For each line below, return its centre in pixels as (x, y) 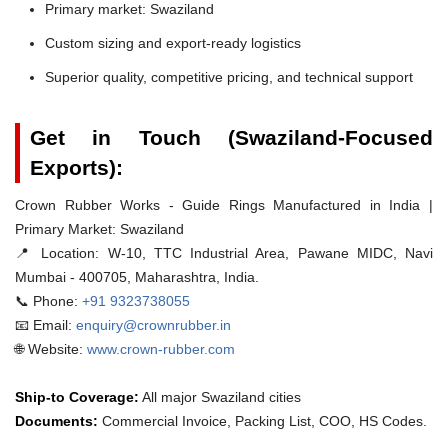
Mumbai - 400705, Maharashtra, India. (137, 276)
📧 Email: (45, 324)
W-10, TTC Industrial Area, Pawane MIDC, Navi (266, 252)
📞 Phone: (46, 300)
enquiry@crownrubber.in (153, 324)
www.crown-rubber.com (161, 348)
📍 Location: (57, 252)
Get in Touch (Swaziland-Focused (231, 137)
